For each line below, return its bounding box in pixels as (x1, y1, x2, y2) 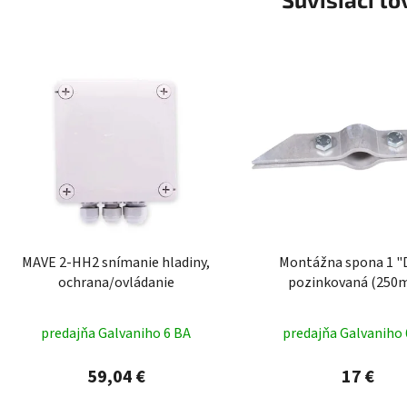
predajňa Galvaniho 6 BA (41, 323, 192, 343)
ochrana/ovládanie (57, 272, 174, 293)
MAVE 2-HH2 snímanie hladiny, (22, 252, 211, 273)
